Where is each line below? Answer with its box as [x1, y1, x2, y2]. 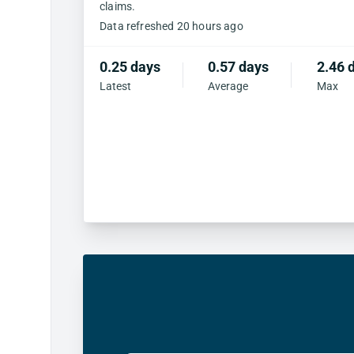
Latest [100, 79, 131, 92]
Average [208, 79, 249, 92]
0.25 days [100, 58, 160, 75]
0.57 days [208, 58, 269, 75]
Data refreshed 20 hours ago [100, 19, 243, 32]
